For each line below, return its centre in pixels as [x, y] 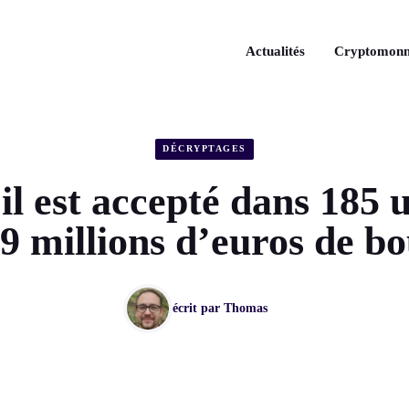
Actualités [275, 51]
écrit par [198, 309]
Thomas [246, 309]
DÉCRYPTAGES [204, 149]
